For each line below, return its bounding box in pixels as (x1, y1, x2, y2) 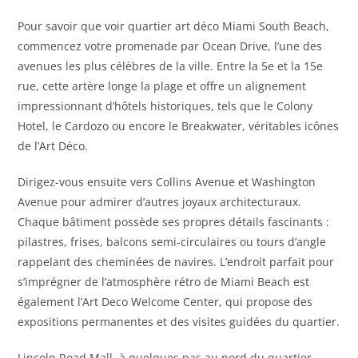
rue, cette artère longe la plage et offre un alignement (18, 78, 307, 94)
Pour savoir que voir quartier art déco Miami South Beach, (18, 18, 330, 34)
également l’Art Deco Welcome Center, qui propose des (18, 294, 313, 310)
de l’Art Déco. (18, 138, 89, 154)
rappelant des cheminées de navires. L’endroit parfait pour (18, 254, 335, 270)
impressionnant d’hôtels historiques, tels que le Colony (18, 98, 313, 114)
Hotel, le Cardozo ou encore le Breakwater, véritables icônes (18, 118, 340, 134)
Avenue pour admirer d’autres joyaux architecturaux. (18, 194, 302, 210)
